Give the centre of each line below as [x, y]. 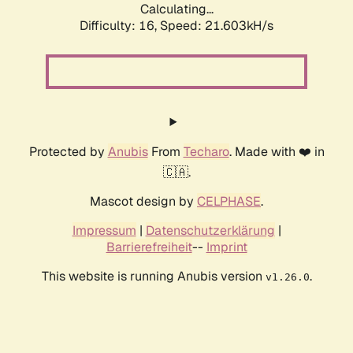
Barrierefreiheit [149, 247]
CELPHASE [229, 202]
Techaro [206, 152]
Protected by [68, 152]
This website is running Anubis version [153, 277]
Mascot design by [143, 202]
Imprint [227, 247]
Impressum [104, 231]
